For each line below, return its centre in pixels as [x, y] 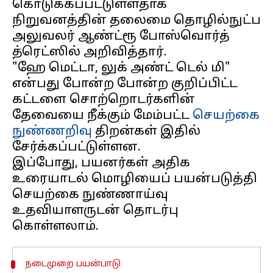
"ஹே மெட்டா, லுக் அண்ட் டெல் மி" [121, 68]
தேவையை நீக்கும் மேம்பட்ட [102, 116]
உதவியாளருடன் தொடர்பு [95, 211]
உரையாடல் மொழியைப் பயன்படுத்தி [135, 179]
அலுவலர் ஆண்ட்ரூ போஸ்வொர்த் [121, 37]
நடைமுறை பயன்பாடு [73, 264]
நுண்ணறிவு [52, 132]
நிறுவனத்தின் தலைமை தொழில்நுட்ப [136, 21]
